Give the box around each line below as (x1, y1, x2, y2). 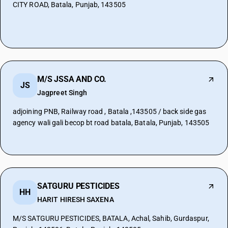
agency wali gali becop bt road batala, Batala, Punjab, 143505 (13, 119, 210, 127)
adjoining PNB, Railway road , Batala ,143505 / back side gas (13, 107, 207, 116)
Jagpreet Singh (37, 89, 88, 97)
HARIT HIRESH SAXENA (37, 195, 114, 204)
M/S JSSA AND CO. (37, 74, 107, 84)
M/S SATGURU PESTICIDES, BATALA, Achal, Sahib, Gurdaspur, (13, 214, 209, 222)
